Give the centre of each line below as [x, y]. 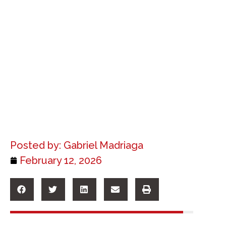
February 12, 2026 [61, 161]
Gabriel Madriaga [102, 146]
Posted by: [36, 146]
